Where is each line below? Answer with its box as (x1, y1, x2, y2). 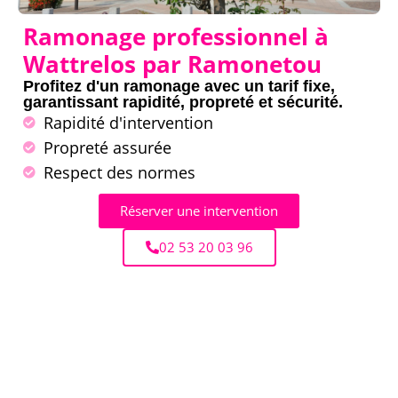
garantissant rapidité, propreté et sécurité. (23, 93, 343, 112)
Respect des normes (43, 162, 195, 184)
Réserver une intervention (120, 202, 278, 220)
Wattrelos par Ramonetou (23, 48, 322, 81)
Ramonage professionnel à (23, 20, 329, 53)
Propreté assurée (43, 137, 171, 159)
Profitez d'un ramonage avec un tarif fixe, (23, 77, 335, 96)
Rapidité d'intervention (43, 112, 213, 134)
